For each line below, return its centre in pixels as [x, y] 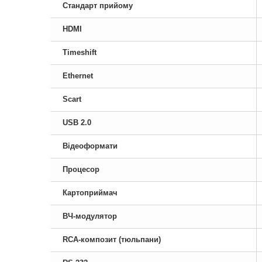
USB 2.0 [77, 123]
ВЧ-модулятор [90, 216]
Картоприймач [90, 193]
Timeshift [80, 52]
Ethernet [78, 76]
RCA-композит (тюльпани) [112, 239]
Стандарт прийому [98, 6]
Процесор [81, 169]
